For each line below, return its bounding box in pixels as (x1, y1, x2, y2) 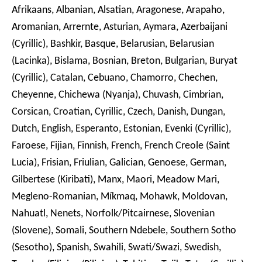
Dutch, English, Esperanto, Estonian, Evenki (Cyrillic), (12, 123, 231, 135)
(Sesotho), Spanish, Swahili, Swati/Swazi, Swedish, (12, 242, 221, 254)
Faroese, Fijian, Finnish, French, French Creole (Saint (12, 140, 230, 152)
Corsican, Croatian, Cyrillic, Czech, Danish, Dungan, (12, 106, 225, 118)
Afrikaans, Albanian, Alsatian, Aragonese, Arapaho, (12, 5, 225, 16)
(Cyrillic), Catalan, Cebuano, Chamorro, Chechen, (12, 73, 218, 84)
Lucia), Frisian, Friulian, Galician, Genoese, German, (12, 157, 226, 169)
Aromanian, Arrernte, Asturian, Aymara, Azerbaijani (12, 22, 227, 33)
